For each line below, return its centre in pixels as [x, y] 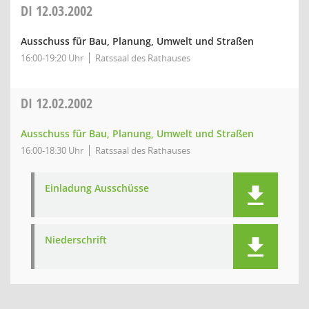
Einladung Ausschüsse [97, 188]
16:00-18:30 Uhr [52, 150]
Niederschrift [76, 240]
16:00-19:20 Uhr [52, 58]
